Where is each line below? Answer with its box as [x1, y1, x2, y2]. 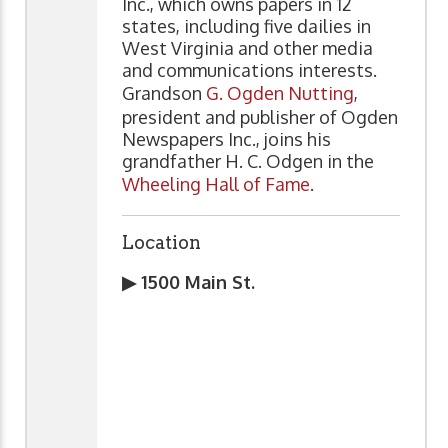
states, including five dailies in [122, 14, 371, 37]
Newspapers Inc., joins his [122, 127, 331, 150]
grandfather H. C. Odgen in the [122, 149, 374, 172]
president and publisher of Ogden [122, 105, 398, 128]
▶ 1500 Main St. [122, 270, 260, 293]
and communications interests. [122, 58, 377, 81]
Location [122, 231, 201, 253]
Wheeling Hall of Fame [122, 172, 310, 195]
